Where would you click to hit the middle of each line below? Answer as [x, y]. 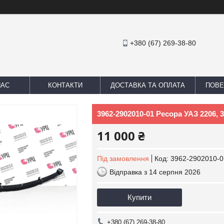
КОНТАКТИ [65, 85]
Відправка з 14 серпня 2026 [155, 172]
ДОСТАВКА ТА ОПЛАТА [148, 85]
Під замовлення [123, 158]
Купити [139, 197]
